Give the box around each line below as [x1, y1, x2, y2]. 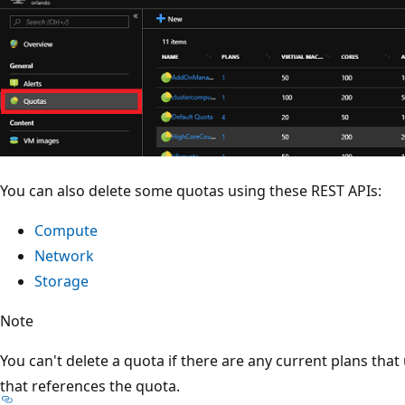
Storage [34, 270, 89, 291]
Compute [34, 220, 98, 240]
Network [34, 245, 94, 266]
